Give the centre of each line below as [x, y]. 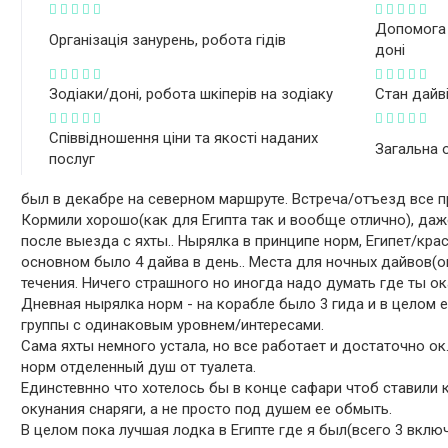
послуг [71, 159]
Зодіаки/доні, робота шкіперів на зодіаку [190, 94]
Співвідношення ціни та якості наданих [183, 138]
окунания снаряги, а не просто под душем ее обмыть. [206, 409]
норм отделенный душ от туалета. [138, 367]
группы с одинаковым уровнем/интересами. [172, 325]
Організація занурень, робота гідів [167, 39]
